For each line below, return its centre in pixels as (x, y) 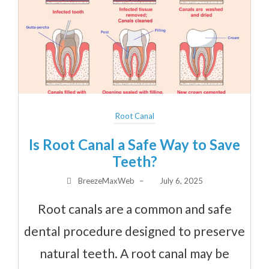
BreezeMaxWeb (106, 181)
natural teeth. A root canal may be (134, 253)
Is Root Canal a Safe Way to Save (134, 145)
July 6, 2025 (181, 181)
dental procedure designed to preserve (134, 231)
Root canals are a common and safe (134, 209)
